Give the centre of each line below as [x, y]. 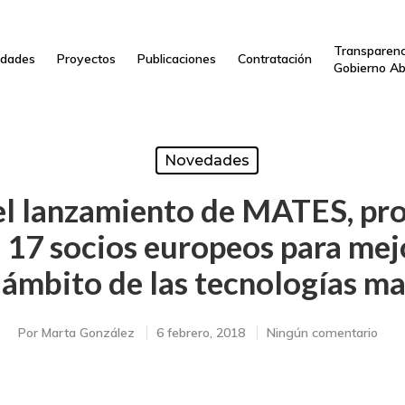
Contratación [274, 59]
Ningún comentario [322, 333]
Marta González [88, 333]
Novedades [207, 160]
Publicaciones [176, 59]
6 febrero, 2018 [201, 333]
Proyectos [86, 59]
